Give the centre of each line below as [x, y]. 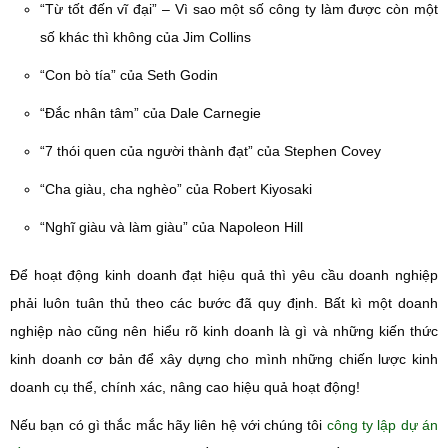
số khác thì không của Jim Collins [145, 37]
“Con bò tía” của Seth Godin [129, 75]
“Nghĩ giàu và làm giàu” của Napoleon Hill [171, 227]
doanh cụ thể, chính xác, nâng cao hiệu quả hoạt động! [185, 387]
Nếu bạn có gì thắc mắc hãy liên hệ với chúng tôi [168, 425]
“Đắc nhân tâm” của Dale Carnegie [150, 113]
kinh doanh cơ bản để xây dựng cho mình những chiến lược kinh [224, 359]
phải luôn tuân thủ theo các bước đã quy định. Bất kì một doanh [224, 303]
